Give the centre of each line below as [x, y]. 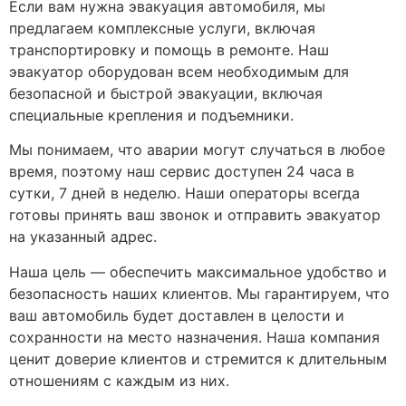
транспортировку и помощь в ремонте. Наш [169, 49]
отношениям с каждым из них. [119, 380]
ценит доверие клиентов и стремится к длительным [198, 358]
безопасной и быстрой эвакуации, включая [166, 93]
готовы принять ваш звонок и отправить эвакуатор [195, 215]
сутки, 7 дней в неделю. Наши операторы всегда [184, 193]
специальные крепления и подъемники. [151, 115]
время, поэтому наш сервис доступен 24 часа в [182, 172]
